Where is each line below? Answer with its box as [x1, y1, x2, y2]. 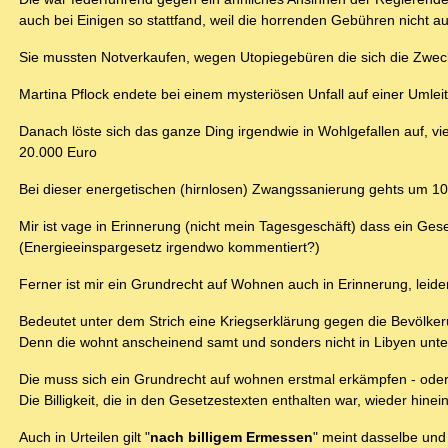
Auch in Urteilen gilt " [19, 429, 150, 446]
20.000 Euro [19, 144, 97, 161]
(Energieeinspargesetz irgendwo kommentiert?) [19, 239, 320, 256]
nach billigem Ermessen [150, 429, 313, 446]
